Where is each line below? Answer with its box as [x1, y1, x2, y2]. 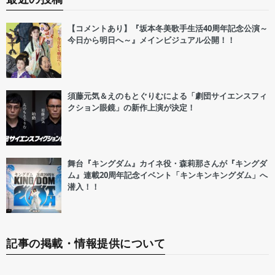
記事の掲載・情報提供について [6, 236, 165, 251]
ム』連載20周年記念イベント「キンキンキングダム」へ [68, 169, 268, 181]
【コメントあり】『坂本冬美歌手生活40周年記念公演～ [68, 23, 268, 34]
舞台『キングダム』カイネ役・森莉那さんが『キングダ [68, 158, 267, 169]
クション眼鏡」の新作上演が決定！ [68, 102, 195, 114]
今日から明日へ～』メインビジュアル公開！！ [68, 34, 235, 46]
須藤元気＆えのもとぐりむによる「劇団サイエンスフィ [68, 90, 267, 102]
